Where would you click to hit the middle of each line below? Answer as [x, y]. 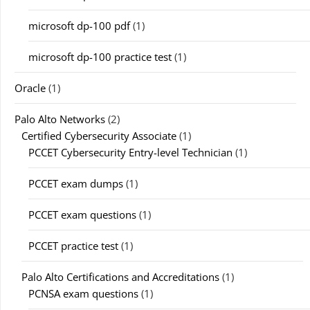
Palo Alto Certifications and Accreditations [120, 277]
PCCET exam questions [82, 215]
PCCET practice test [73, 246]
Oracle [30, 88]
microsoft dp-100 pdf [79, 26]
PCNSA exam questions [83, 293]
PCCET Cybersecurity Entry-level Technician [130, 152]
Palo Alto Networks [60, 119]
